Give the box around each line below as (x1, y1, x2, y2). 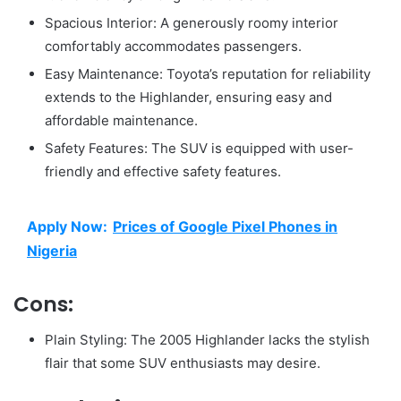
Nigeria (27, 241, 77, 260)
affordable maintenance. (45, 111, 198, 129)
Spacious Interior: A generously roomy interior (45, 13, 338, 31)
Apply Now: (27, 217, 107, 235)
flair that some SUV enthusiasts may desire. (45, 354, 320, 372)
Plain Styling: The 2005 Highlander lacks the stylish (45, 331, 370, 349)
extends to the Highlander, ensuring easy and (45, 88, 332, 106)
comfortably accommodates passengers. (45, 37, 302, 55)
